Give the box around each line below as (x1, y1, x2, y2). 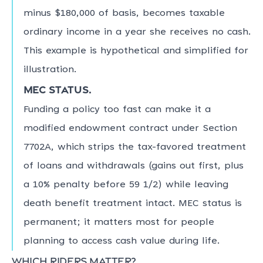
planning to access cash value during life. (23, 237, 220, 247)
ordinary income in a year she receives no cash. (23, 27, 251, 37)
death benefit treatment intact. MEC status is (23, 199, 242, 209)
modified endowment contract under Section (23, 124, 237, 134)
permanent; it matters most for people (23, 218, 214, 228)
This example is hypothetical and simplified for (23, 46, 248, 56)
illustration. (23, 65, 76, 75)
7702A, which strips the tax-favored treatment (23, 143, 246, 153)
